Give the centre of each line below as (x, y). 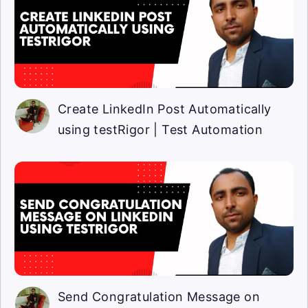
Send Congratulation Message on (159, 297)
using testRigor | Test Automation (161, 130)
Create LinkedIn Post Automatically (165, 109)
